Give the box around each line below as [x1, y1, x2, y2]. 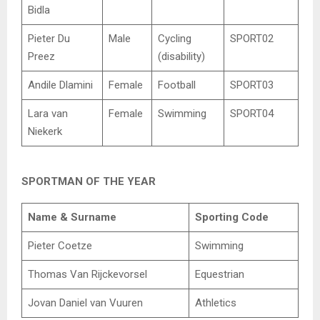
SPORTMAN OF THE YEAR [21, 174, 156, 188]
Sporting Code [194, 210, 269, 224]
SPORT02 [229, 31, 274, 45]
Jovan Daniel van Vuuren [27, 296, 143, 309]
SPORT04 [229, 106, 274, 120]
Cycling [157, 31, 191, 45]
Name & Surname [27, 210, 116, 224]
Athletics [194, 296, 236, 309]
